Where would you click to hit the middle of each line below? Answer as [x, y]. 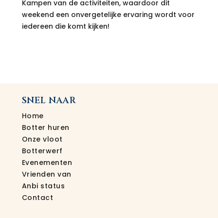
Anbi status [43, 186]
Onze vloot [42, 139]
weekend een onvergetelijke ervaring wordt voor [108, 14]
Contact [37, 197]
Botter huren [45, 127]
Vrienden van [46, 174]
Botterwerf [42, 151]
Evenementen [47, 162]
